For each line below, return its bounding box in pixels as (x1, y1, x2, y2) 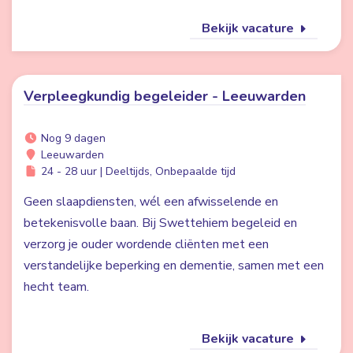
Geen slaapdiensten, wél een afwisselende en (24, 193, 278, 210)
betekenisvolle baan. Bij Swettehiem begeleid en (24, 214, 297, 232)
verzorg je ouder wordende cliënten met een (24, 236, 269, 253)
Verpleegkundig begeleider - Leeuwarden (24, 87, 306, 106)
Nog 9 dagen (37, 131, 106, 146)
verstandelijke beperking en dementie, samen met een (24, 257, 324, 274)
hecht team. (24, 278, 89, 295)
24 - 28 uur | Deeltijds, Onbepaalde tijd (37, 164, 236, 179)
